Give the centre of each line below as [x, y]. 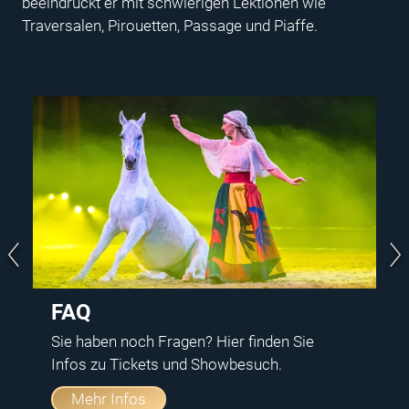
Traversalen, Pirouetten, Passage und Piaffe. [170, 25]
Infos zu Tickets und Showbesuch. [167, 365]
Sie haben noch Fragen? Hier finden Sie [183, 342]
